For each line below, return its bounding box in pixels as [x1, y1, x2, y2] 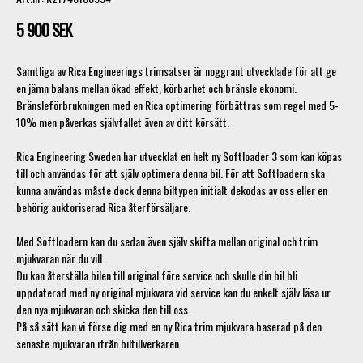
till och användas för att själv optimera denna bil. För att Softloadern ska [16, 164, 325, 181]
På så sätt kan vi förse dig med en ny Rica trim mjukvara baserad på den [16, 317, 322, 335]
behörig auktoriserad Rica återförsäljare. [16, 198, 190, 216]
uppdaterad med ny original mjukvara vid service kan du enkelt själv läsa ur [16, 283, 331, 301]
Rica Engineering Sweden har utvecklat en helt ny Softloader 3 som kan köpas [16, 147, 342, 164]
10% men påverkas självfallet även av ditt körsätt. [16, 113, 229, 130]
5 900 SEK [16, 17, 72, 42]
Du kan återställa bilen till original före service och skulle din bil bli [16, 266, 297, 284]
